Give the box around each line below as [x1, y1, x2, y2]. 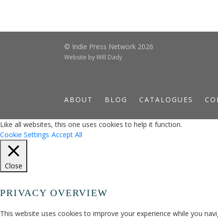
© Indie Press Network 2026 [64, 42, 153, 51]
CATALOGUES [139, 95, 193, 104]
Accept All [52, 130, 82, 139]
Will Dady [96, 53, 122, 61]
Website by [64, 53, 96, 61]
